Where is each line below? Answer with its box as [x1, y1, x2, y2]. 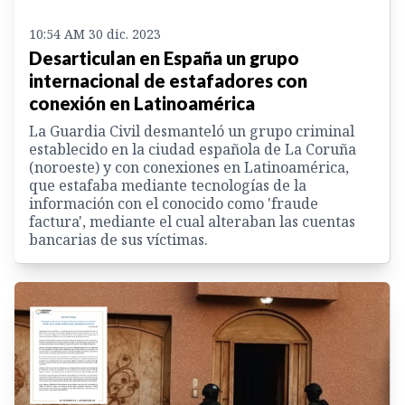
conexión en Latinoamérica [29, 92, 255, 115]
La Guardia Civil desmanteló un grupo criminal [29, 121, 354, 142]
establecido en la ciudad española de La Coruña [29, 139, 356, 160]
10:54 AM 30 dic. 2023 [29, 25, 161, 43]
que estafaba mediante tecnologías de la [29, 175, 306, 196]
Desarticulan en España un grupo [29, 47, 299, 70]
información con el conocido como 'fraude [29, 193, 318, 214]
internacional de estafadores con [29, 70, 307, 92]
